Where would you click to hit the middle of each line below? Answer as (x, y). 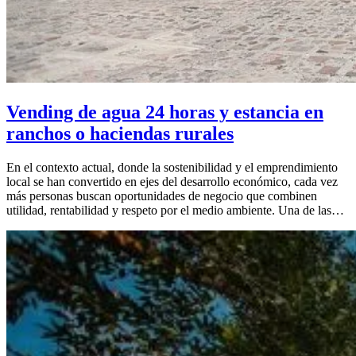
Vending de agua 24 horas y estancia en (165, 112)
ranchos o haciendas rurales (120, 133)
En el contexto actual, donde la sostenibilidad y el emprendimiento (172, 167)
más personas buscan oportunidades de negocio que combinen (162, 195)
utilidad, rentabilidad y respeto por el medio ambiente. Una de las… (175, 210)
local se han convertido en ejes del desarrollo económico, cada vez (172, 181)
